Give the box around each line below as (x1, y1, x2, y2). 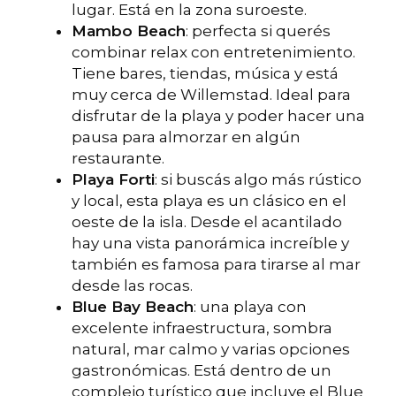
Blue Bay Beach (72, 298, 194, 316)
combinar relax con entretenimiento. (72, 43, 355, 62)
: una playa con (194, 298, 307, 316)
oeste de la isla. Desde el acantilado (72, 213, 342, 232)
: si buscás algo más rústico (155, 171, 362, 189)
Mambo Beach (72, 22, 186, 41)
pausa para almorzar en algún (72, 128, 301, 147)
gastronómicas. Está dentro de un (72, 362, 331, 380)
